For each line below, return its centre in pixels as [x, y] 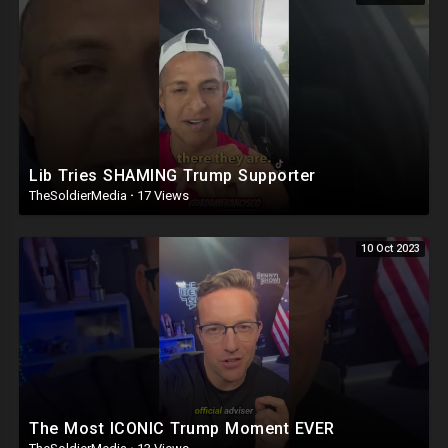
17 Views [161, 196]
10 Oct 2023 [390, 249]
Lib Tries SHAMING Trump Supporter [172, 176]
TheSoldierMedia [79, 196]
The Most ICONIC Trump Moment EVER [182, 428]
